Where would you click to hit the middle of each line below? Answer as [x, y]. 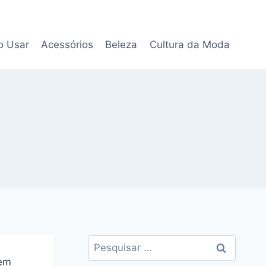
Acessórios [67, 44]
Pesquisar [111, 243]
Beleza [121, 44]
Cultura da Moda [189, 44]
